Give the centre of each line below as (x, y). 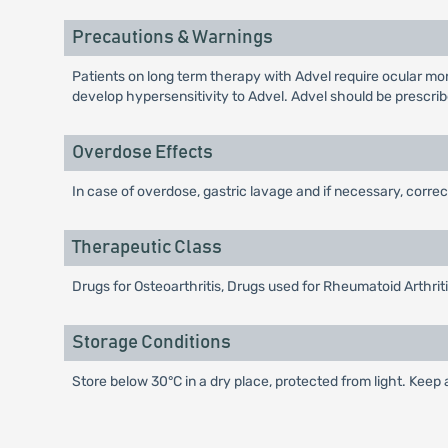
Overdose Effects (142, 152)
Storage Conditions (151, 342)
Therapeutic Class (146, 247)
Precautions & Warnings (172, 37)
